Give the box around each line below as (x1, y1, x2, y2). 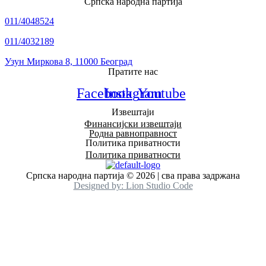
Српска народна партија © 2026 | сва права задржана (26, 170, 240, 180)
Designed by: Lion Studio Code (73, 180, 193, 191)
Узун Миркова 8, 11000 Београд (5, 56, 132, 66)
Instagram (104, 85, 162, 101)
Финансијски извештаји (84, 118, 182, 129)
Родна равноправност (89, 128, 177, 138)
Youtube (137, 85, 186, 101)
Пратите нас (108, 66, 158, 77)
